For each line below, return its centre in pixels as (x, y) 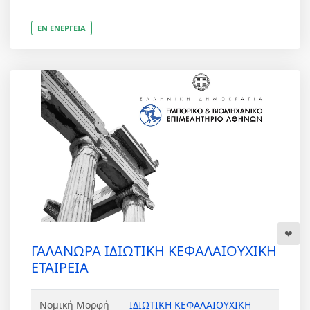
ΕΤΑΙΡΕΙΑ (60, 267)
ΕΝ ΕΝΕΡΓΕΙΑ (62, 28)
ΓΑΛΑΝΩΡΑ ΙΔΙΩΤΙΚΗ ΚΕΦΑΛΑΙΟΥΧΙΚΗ (154, 251)
